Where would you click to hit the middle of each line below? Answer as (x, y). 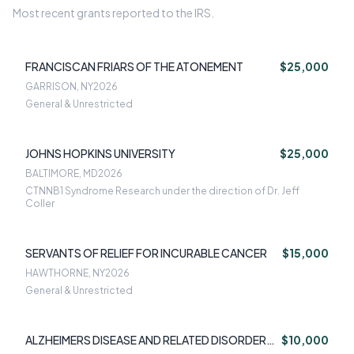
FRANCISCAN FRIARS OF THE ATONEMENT (134, 67)
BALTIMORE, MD (62, 174)
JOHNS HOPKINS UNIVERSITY (100, 154)
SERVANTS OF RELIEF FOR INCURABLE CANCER (146, 253)
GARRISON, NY (59, 87)
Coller (40, 204)
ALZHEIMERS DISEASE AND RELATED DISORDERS (149, 340)
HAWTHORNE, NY (65, 273)
